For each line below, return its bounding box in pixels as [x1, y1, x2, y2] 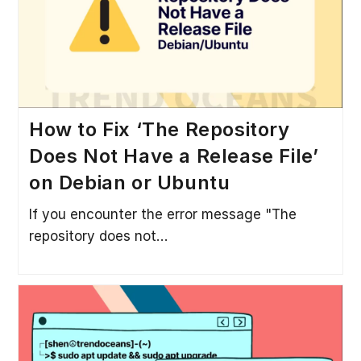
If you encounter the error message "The [28, 206, 297, 223]
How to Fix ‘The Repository [28, 118, 290, 142]
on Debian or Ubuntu [28, 171, 230, 195]
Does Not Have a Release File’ [28, 144, 319, 168]
